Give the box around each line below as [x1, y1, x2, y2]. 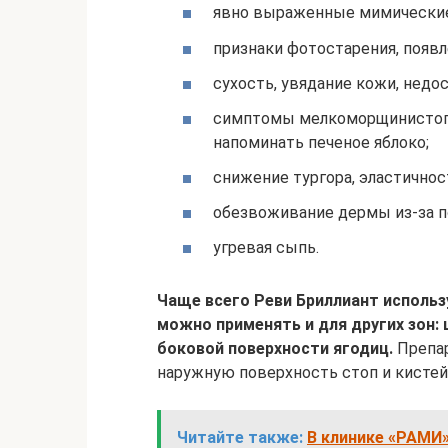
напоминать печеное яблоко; [213, 132, 429, 152]
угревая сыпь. [213, 238, 319, 258]
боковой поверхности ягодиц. [157, 339, 393, 359]
